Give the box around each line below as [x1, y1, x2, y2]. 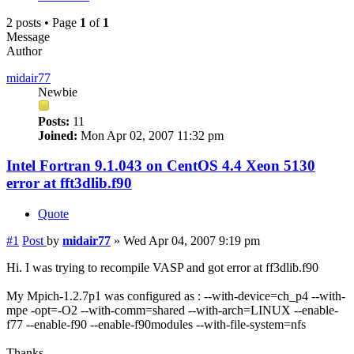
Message [6, 29, 50, 43]
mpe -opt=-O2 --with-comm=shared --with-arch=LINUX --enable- [6, 303, 338, 318]
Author [6, 43, 42, 58]
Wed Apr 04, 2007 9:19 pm [123, 234, 260, 248]
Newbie [38, 85, 77, 99]
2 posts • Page [6, 15, 80, 29]
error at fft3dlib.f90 [6, 175, 132, 192]
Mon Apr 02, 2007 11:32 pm [77, 128, 224, 142]
